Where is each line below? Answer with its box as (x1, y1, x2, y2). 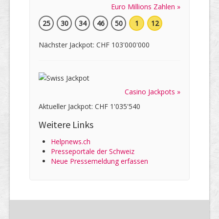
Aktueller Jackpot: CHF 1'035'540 (39, 102, 140, 111)
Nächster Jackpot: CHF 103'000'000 (39, 40, 150, 50)
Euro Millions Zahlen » (111, 2, 180, 12)
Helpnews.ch (51, 137, 90, 147)
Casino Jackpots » (125, 87, 180, 97)
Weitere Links (39, 118, 93, 131)
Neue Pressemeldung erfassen (51, 156, 148, 166)
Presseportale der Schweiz (51, 147, 134, 156)
